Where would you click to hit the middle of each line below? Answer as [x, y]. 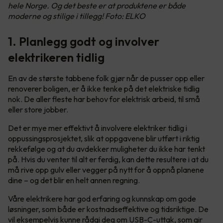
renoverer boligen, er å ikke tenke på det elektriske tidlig [104, 89]
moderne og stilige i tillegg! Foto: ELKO [77, 16]
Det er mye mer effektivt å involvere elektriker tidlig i [98, 128]
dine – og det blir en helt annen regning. [75, 180]
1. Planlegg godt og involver [84, 42]
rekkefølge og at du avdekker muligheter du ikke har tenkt [107, 149]
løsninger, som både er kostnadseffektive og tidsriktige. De [108, 209]
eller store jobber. [39, 110]
